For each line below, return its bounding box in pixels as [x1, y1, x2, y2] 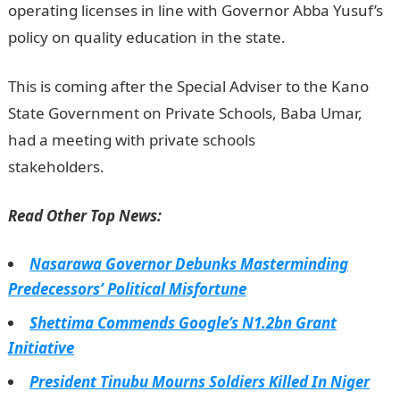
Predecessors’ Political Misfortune [7, 279, 246, 299]
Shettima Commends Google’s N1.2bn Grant [29, 312, 337, 333]
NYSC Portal [104, 156, 192, 177]
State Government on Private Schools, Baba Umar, [7, 103, 362, 123]
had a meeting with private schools [7, 129, 255, 150]
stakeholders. [7, 156, 104, 177]
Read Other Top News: [7, 205, 162, 226]
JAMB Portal [285, 27, 369, 47]
